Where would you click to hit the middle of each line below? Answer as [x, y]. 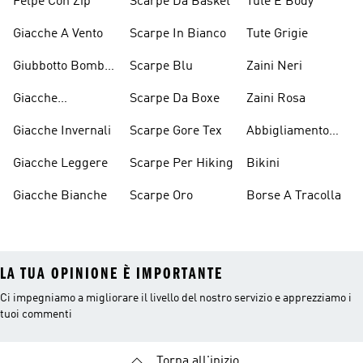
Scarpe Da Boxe [175, 99]
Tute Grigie [277, 34]
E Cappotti [42, 86]
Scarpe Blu [161, 66]
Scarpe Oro [161, 196]
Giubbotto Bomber [65, 66]
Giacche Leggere [60, 164]
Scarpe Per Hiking [181, 164]
